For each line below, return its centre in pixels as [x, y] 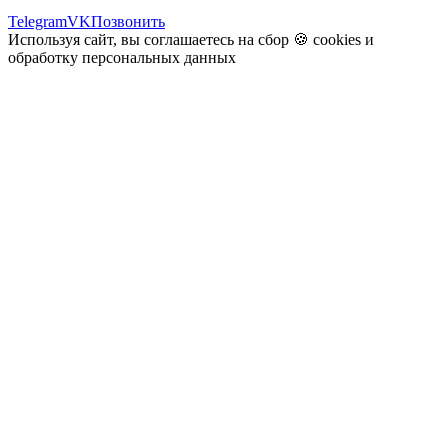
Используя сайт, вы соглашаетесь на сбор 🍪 [160, 39]
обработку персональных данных [122, 57]
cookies [337, 39]
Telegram [37, 21]
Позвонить [128, 21]
